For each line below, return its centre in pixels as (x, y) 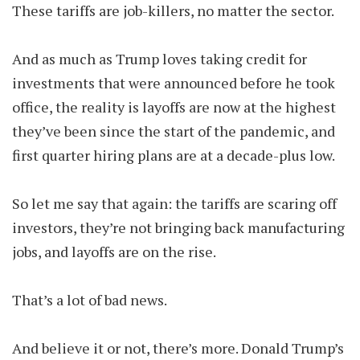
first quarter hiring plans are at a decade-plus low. (175, 155)
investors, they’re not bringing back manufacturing (178, 227)
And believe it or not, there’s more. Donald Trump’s (178, 348)
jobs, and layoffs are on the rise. (114, 252)
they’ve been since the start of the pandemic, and (174, 131)
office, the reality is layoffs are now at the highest (174, 107)
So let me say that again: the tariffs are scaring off (174, 203)
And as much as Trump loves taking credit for (160, 59)
